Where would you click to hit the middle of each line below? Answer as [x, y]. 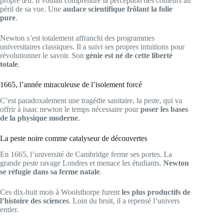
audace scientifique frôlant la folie [118, 9]
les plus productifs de [156, 192]
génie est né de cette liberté [129, 56]
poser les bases [164, 109]
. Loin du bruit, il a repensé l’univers [124, 201]
